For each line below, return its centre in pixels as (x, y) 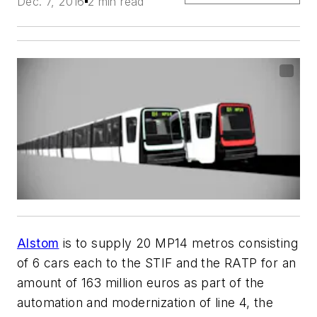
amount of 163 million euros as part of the (141, 283)
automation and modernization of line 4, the (145, 303)
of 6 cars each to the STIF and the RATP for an (157, 263)
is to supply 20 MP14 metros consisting (179, 243)
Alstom (38, 243)
